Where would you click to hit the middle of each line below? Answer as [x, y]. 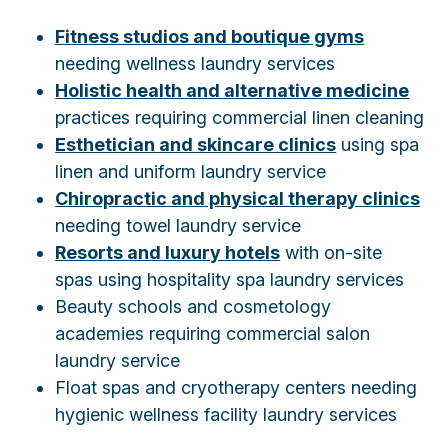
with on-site [331, 252]
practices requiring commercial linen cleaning [240, 117]
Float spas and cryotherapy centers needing [236, 387]
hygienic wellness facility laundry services [226, 414]
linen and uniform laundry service [191, 171]
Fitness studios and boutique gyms [210, 36]
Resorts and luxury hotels [168, 252]
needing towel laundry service [178, 225]
